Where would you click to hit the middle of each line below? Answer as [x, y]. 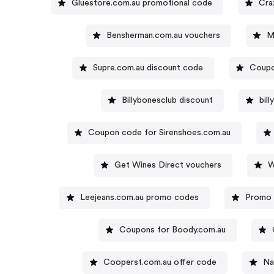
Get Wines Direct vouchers [168, 165]
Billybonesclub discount [168, 100]
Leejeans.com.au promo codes [140, 197]
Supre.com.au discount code [148, 68]
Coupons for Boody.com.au [172, 230]
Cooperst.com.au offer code [160, 262]
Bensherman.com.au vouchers [163, 35]
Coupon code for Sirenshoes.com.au [160, 132]
